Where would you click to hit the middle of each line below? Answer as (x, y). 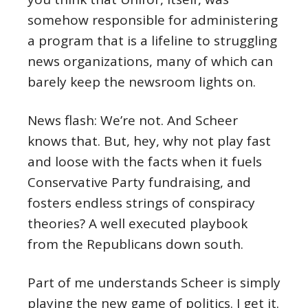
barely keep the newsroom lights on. (142, 82)
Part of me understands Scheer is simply (154, 283)
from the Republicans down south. (135, 244)
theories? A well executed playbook (137, 223)
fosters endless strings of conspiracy (141, 203)
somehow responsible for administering (153, 20)
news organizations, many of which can (150, 61)
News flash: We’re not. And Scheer (133, 120)
